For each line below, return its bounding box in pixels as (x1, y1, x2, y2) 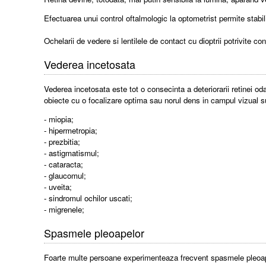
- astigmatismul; (44, 147, 100, 159)
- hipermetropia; (44, 125, 98, 137)
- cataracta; (44, 159, 84, 170)
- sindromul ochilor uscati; (44, 192, 133, 204)
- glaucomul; (44, 170, 87, 182)
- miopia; (44, 113, 74, 125)
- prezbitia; (44, 136, 81, 148)
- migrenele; (44, 204, 85, 216)
